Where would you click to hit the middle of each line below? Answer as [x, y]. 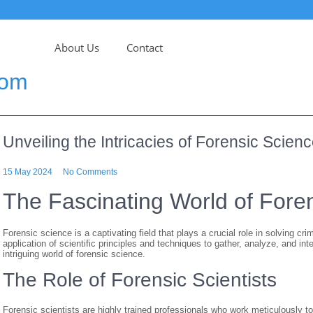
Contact [145, 48]
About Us [77, 48]
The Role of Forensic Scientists [140, 280]
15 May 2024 [28, 172]
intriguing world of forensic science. [74, 254]
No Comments [90, 172]
